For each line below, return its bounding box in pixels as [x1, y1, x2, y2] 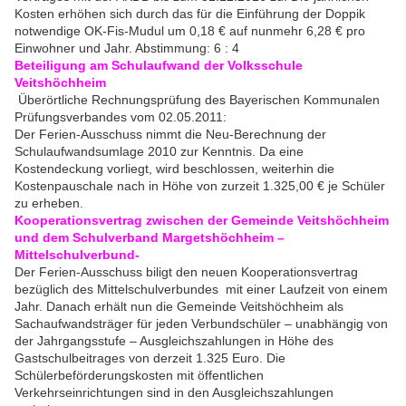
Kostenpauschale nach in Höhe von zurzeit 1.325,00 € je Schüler [14, 179, 385, 194]
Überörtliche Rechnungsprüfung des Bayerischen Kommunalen [18, 92, 380, 108]
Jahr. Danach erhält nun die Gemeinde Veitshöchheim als [14, 299, 343, 314]
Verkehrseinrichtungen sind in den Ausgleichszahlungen [14, 385, 333, 401]
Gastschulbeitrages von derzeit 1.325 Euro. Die [14, 351, 285, 366]
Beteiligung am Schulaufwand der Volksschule [14, 58, 303, 73]
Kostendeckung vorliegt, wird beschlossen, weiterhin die [14, 161, 334, 177]
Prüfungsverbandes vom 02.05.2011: [14, 110, 227, 125]
